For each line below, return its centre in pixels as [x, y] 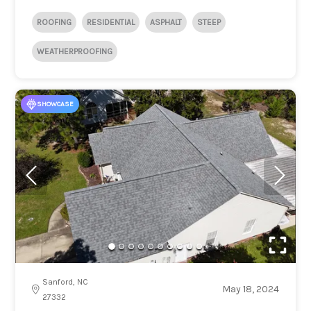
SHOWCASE [56, 104]
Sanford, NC [66, 281]
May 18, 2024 [250, 289]
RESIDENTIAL [111, 22]
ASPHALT [166, 22]
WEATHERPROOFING [75, 51]
